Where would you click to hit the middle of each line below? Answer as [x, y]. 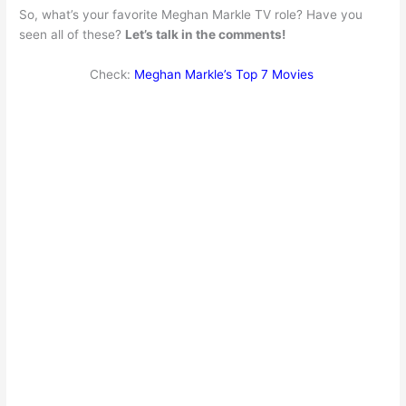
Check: [111, 74]
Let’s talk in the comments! [206, 34]
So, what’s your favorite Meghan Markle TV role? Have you [191, 14]
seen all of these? [72, 34]
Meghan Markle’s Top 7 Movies [225, 74]
